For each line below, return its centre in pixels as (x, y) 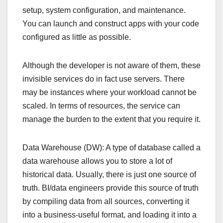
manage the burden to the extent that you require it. (111, 119)
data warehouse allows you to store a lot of (97, 161)
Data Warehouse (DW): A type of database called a (111, 147)
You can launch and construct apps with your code (111, 23)
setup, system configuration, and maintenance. (104, 10)
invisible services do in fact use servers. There (104, 79)
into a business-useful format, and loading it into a (110, 215)
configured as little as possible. (77, 37)
